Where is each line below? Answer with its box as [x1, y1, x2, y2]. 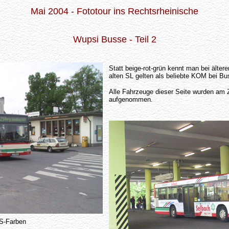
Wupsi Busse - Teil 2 [73, 34, 156, 44]
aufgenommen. [108, 96, 153, 103]
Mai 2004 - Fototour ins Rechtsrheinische [31, 6, 198, 16]
